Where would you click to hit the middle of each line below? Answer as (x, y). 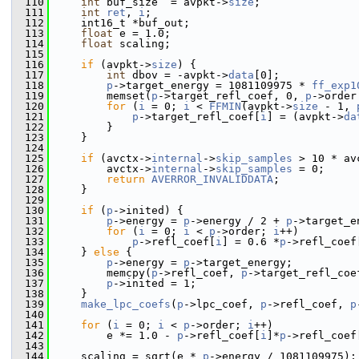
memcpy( (100, 273)
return (126, 179)
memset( (100, 96)
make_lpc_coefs (126, 304)
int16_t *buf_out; (119, 23)
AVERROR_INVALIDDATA (212, 179)
